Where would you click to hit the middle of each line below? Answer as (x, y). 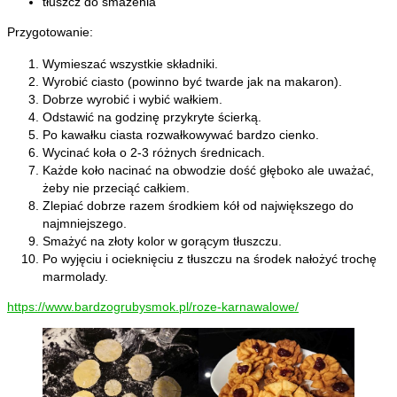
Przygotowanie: (50, 32)
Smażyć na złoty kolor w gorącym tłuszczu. (162, 241)
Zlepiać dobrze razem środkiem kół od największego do (198, 206)
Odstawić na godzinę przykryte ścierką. (152, 117)
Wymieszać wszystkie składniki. (130, 64)
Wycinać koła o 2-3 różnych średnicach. (154, 153)
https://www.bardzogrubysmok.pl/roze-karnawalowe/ (153, 307)
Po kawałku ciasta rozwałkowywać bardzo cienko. (181, 135)
